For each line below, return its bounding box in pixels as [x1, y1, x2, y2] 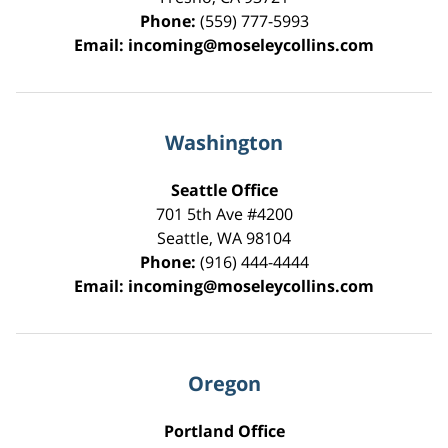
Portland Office [163, 420, 285, 443]
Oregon [187, 370, 261, 398]
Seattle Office [170, 179, 278, 202]
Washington [165, 129, 283, 157]
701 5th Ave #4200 [155, 203, 293, 226]
